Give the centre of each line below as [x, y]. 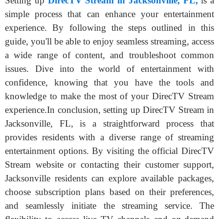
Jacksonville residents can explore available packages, [109, 178]
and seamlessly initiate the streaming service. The [109, 206]
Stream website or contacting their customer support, [109, 164]
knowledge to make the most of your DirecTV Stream [109, 96]
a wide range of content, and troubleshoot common [109, 55]
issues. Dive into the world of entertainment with [109, 69]
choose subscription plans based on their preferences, [109, 192]
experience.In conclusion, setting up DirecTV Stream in [109, 110]
